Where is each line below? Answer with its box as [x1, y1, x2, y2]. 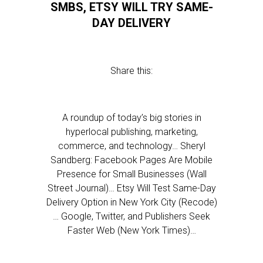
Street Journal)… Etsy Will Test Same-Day [47, 183, 216, 194]
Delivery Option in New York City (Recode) [46, 197, 217, 208]
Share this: [110, 65, 153, 76]
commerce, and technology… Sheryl [58, 140, 205, 151]
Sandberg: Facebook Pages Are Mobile [50, 154, 213, 166]
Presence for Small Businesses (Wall [56, 168, 207, 180]
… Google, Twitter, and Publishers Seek [53, 211, 210, 222]
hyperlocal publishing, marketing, [65, 126, 198, 137]
